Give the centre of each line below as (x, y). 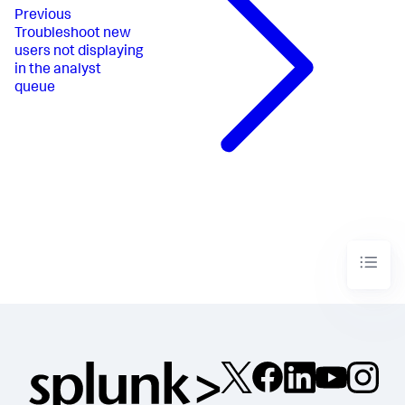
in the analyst (58, 71)
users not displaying (79, 53)
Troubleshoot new (73, 35)
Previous (43, 17)
